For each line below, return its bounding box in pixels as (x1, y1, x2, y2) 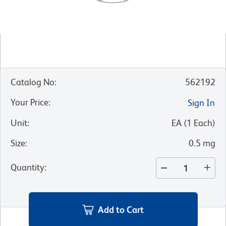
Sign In (188, 97, 215, 108)
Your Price (11, 97, 48, 108)
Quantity (11, 162, 44, 173)
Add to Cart (98, 204, 144, 215)
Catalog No (11, 77, 54, 88)
